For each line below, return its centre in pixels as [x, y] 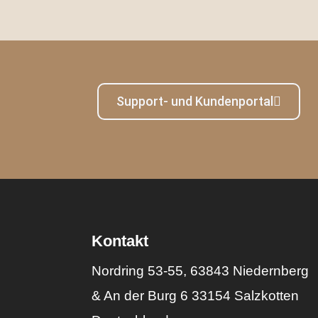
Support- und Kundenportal [195, 101]
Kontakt [120, 241]
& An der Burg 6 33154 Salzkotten [196, 295]
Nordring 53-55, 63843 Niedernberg [201, 270]
